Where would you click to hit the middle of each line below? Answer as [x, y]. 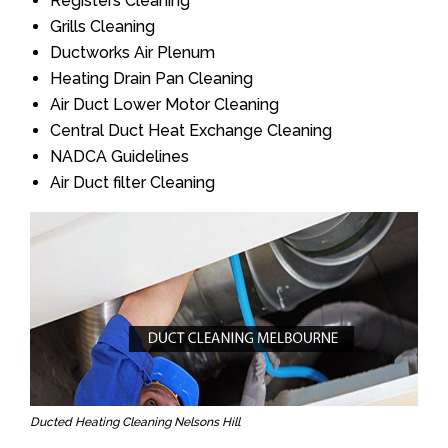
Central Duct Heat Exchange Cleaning [191, 130]
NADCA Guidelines [119, 156]
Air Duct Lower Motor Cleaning [164, 104]
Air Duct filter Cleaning [132, 182]
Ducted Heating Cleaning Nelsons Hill [135, 422]
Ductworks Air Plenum [132, 52]
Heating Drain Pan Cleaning [151, 78]
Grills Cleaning [102, 26]
